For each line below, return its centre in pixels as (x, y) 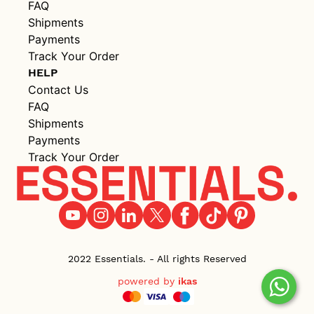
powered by (148, 281)
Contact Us (58, 90)
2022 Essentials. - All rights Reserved (157, 259)
